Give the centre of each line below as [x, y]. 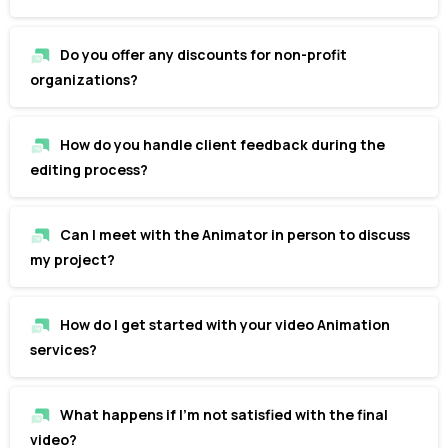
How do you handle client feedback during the [222, 144]
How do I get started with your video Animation [225, 324]
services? [63, 349]
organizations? [84, 79]
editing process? [89, 169]
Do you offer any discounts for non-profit [203, 54]
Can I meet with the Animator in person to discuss [235, 234]
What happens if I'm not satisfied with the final [224, 414]
